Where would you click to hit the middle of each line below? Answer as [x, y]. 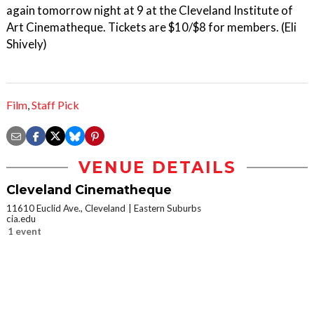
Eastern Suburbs [168, 209]
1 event [25, 232]
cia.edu [21, 219]
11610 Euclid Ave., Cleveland [66, 209]
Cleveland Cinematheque [89, 190]
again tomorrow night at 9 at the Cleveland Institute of [150, 10]
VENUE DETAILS [157, 168]
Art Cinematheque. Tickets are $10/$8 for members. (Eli [151, 27]
